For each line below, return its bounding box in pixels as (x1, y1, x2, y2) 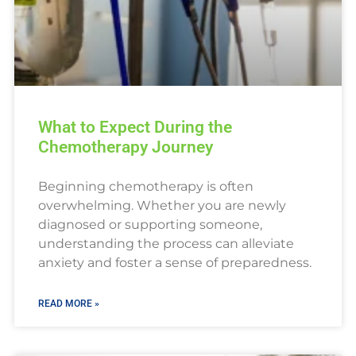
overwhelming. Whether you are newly (37, 198, 286, 214)
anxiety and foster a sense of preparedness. (37, 255, 311, 271)
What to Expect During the (37, 118, 232, 137)
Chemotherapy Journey (37, 137, 213, 157)
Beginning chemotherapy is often (37, 179, 253, 195)
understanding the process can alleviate (37, 236, 294, 252)
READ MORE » (37, 298, 99, 310)
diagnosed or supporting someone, (37, 217, 262, 233)
